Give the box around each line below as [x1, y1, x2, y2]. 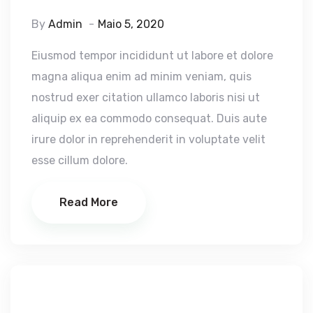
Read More [59, 195, 118, 209]
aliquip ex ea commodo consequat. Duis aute [31, 111, 267, 125]
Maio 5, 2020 [98, 17, 164, 31]
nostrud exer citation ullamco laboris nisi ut [31, 90, 260, 104]
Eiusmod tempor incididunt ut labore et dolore [31, 48, 273, 62]
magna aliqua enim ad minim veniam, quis [31, 69, 252, 83]
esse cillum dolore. [31, 153, 128, 167]
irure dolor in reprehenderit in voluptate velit [31, 132, 265, 146]
